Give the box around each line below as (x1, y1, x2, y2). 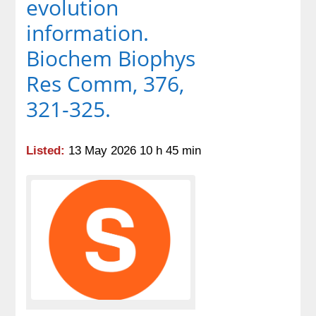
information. (26, 18, 150, 47)
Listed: (26, 144, 66, 157)
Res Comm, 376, (26, 69, 185, 98)
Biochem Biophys (26, 44, 196, 73)
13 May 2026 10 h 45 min (65, 144, 202, 157)
